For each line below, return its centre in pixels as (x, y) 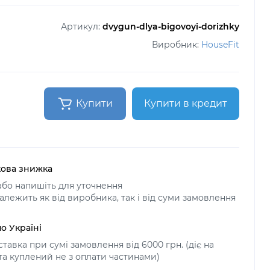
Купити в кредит (186, 103)
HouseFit (220, 44)
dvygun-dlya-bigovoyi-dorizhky (171, 26)
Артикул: (82, 26)
